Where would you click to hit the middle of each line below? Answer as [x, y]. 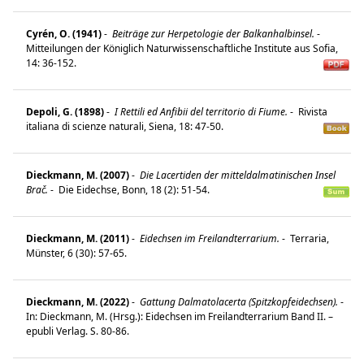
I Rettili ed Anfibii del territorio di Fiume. [200, 111]
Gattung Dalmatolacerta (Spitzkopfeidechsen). [238, 301]
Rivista [312, 111]
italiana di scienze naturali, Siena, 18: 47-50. [127, 126]
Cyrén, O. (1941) [64, 33]
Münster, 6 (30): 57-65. [79, 253]
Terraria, [308, 238]
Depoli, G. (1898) [65, 111]
